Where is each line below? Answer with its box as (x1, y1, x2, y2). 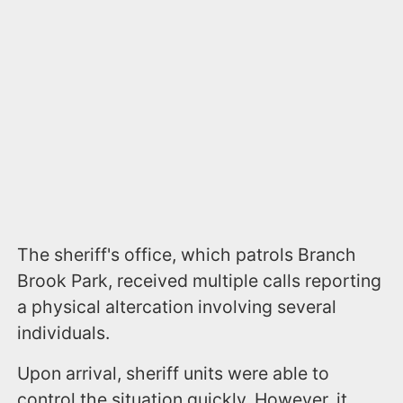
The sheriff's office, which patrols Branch (17, 243, 357, 265)
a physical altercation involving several (17, 295, 337, 318)
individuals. (17, 321, 111, 344)
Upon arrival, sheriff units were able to (17, 362, 330, 384)
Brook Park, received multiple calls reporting (17, 269, 382, 291)
